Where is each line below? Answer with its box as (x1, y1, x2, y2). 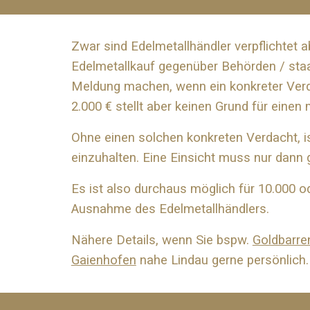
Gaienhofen (71, 253, 136, 268)
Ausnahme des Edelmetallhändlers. (71, 201, 269, 217)
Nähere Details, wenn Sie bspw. (71, 232, 253, 248)
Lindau (170, 253, 208, 268)
